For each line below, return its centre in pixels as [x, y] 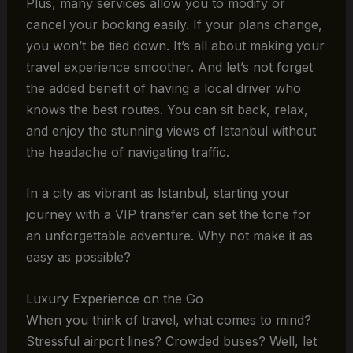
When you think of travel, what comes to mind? [168, 320]
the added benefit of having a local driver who [163, 88]
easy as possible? [78, 257]
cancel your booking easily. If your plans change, [174, 24]
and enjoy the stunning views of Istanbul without [171, 130]
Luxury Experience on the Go [114, 298]
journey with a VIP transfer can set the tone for [168, 215]
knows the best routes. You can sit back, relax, [167, 109]
